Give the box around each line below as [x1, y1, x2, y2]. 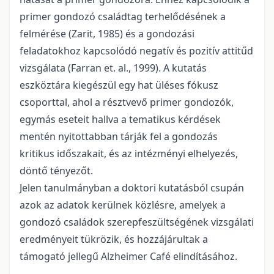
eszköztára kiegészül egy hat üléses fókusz [20, 78, 218, 92]
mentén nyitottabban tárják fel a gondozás [20, 130, 218, 144]
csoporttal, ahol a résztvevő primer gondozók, [20, 95, 234, 109]
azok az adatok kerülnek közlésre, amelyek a [20, 198, 226, 212]
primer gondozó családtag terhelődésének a [20, 10, 226, 24]
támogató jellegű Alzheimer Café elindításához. [20, 250, 237, 264]
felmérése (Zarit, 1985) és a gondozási [20, 27, 194, 41]
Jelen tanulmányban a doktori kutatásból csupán [20, 181, 244, 195]
